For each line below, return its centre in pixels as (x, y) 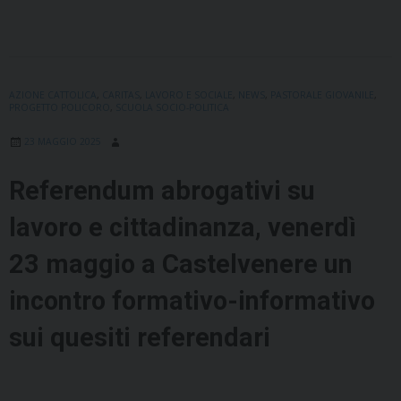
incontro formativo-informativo (192, 301)
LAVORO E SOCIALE (189, 95)
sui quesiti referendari (140, 338)
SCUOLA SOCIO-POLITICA (172, 108)
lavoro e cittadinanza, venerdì (183, 228)
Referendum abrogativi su (162, 191)
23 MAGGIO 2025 (63, 142)
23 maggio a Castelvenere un (181, 264)
